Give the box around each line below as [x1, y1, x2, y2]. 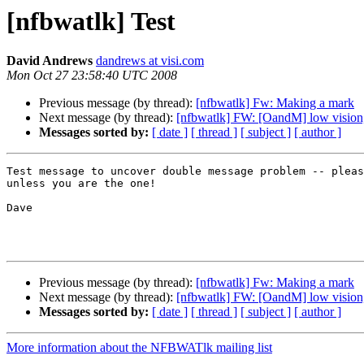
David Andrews [6, 54, 93, 68]
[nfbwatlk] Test [6, 6, 175, 36]
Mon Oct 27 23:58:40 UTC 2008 [6, 68, 177, 83]
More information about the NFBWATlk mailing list [6, 340, 272, 355]
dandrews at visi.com [96, 54, 204, 68]
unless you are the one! [6, 177, 156, 190]
